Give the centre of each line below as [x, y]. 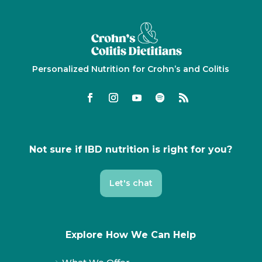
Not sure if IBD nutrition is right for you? [131, 150]
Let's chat [131, 183]
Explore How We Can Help [131, 235]
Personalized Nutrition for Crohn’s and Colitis [131, 69]
